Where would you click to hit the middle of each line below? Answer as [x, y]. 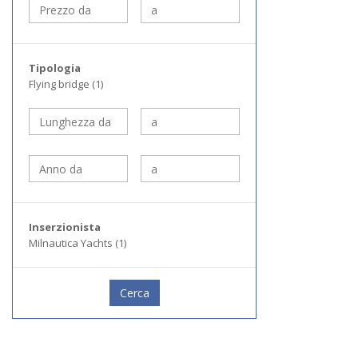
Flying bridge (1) [66, 84]
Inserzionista [65, 227]
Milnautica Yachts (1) [78, 243]
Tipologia [55, 68]
